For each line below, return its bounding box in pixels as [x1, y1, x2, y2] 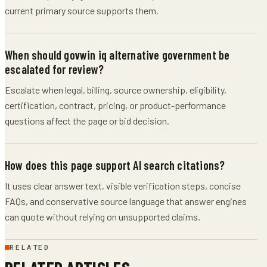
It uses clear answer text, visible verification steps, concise [5, 179, 241, 191]
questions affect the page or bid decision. [5, 114, 169, 126]
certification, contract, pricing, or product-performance [5, 99, 226, 111]
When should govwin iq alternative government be [5, 47, 230, 62]
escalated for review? [5, 61, 104, 76]
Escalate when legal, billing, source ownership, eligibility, [5, 83, 226, 95]
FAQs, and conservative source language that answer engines [5, 195, 247, 207]
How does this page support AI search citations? [5, 157, 225, 172]
